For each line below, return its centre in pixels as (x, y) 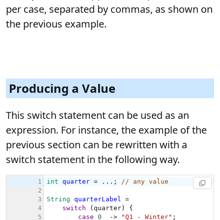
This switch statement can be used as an (97, 115)
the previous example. (56, 24)
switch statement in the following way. (93, 159)
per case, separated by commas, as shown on (109, 9)
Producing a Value (62, 88)
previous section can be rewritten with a (96, 145)
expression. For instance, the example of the (106, 130)
